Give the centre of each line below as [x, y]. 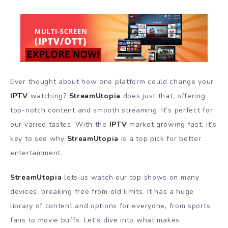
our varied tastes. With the [60, 124]
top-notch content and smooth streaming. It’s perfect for [112, 110]
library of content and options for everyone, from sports [110, 206]
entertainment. [36, 153]
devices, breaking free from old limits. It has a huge [102, 192]
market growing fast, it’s [172, 124]
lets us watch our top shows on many [131, 178]
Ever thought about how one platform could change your [112, 81]
